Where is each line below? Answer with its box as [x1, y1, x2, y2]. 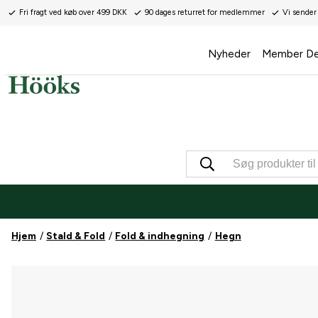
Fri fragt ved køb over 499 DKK [19, 8, 127, 17]
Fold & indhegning [115, 230, 205, 243]
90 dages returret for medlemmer [145, 8, 265, 17]
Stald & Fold [46, 230, 106, 243]
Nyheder [207, 48, 251, 60]
